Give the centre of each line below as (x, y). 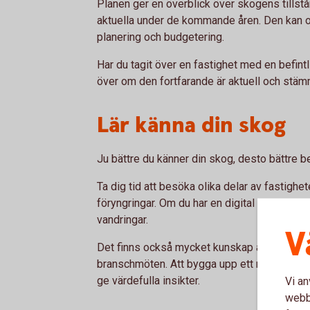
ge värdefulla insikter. (148, 281)
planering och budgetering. (161, 37)
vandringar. (122, 220)
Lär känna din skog (192, 126)
